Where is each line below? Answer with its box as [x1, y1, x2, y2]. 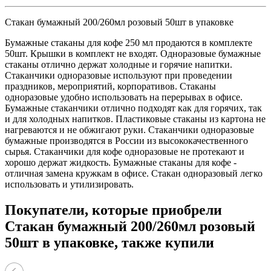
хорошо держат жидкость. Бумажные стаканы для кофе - [5, 157, 237, 168]
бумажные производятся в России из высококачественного [5, 135, 248, 146]
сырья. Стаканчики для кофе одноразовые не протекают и [5, 146, 244, 157]
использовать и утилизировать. [5, 178, 134, 189]
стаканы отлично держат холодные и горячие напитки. [5, 59, 232, 70]
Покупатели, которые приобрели [5, 201, 222, 218]
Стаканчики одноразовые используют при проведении [5, 70, 232, 80]
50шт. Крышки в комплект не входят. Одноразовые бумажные [5, 48, 261, 59]
